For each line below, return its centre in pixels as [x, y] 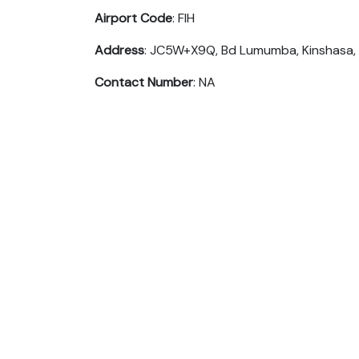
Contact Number [144, 82]
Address [119, 50]
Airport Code [133, 18]
